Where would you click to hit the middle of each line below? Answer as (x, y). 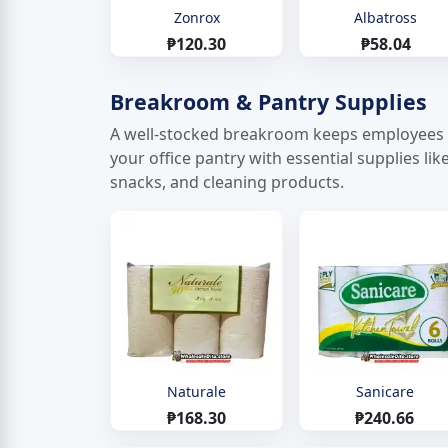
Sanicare (384, 392)
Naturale (196, 392)
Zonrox (196, 17)
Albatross (386, 17)
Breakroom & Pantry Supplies (268, 101)
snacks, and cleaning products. (227, 181)
